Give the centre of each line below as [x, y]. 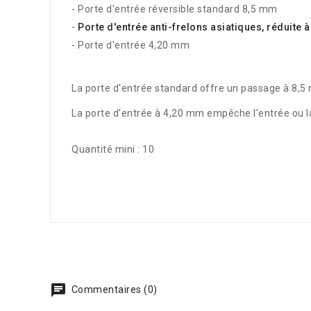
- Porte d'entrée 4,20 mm [132, 45]
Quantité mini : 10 [114, 149]
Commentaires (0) [113, 289]
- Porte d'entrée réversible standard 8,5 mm [175, 9]
